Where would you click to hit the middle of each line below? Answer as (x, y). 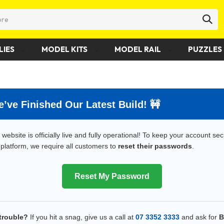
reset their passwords (155, 146)
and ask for (199, 217)
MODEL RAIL (138, 49)
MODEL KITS (65, 49)
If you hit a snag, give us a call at (82, 217)
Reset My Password (112, 176)
